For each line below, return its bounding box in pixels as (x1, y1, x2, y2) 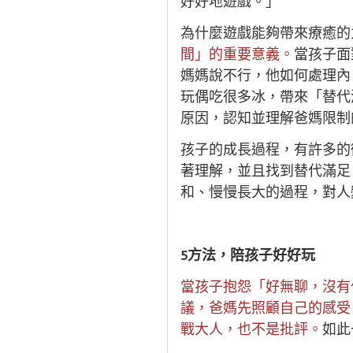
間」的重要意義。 (180, 46, 294, 63)
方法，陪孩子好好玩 (188, 247, 315, 264)
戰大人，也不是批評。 (180, 321, 322, 338)
